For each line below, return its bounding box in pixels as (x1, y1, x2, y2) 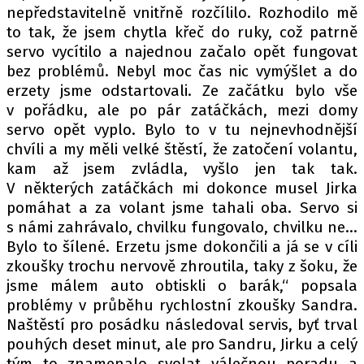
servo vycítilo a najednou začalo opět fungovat (6, 42, 357, 61)
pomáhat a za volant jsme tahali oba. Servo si (6, 198, 357, 217)
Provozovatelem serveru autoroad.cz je (64, 54, 300, 70)
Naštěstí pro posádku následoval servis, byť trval (6, 315, 357, 334)
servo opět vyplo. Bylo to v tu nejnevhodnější (6, 120, 357, 139)
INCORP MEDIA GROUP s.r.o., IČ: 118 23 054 (58, 74, 306, 89)
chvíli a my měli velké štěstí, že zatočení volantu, (6, 140, 357, 158)
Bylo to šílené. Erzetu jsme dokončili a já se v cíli (6, 237, 357, 256)
